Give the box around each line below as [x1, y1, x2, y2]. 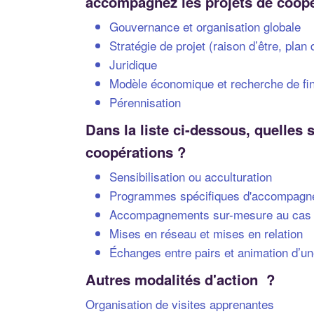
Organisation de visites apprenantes [86, 294, 274, 313]
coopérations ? [86, 141, 186, 162]
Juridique [109, 55, 157, 73]
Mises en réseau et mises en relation [109, 224, 303, 242]
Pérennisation [109, 93, 181, 111]
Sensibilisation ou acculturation [109, 167, 272, 185]
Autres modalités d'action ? [86, 268, 275, 289]
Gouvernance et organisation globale [109, 17, 301, 35]
